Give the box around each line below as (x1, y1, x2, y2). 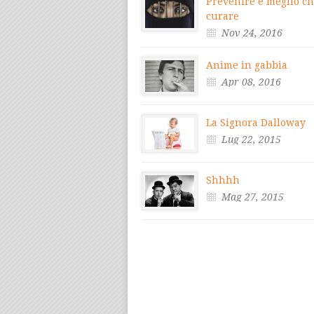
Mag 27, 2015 (221, 191, 284, 203)
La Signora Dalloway (206, 117, 306, 129)
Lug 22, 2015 (221, 134, 281, 146)
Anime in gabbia (206, 60, 287, 71)
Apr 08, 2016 (221, 76, 281, 88)
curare (206, 11, 239, 22)
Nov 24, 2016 (221, 27, 282, 39)
